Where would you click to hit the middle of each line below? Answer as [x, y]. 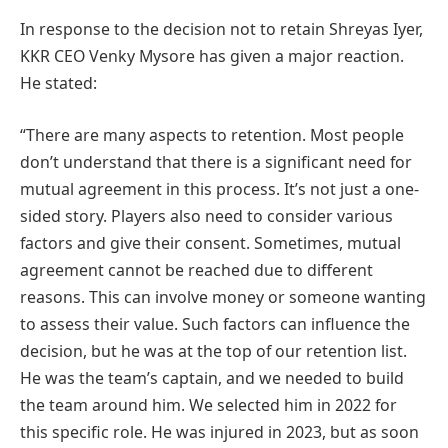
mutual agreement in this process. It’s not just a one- [219, 188]
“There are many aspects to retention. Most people [212, 134]
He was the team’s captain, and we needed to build [212, 377]
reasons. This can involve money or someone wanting [223, 296]
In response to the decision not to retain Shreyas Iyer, [221, 29]
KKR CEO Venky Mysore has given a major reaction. [212, 56]
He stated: [58, 83]
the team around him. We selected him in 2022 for [208, 404]
